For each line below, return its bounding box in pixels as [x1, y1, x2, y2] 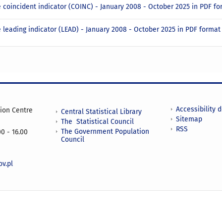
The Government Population [61, 127, 149, 136]
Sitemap [176, 115, 202, 124]
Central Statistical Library [61, 107, 142, 116]
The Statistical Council [61, 117, 134, 126]
